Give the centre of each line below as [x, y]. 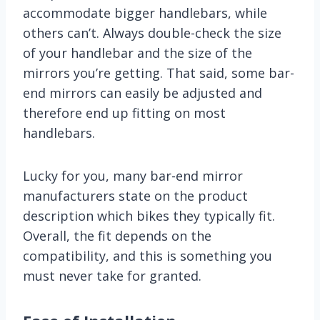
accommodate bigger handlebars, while [145, 12]
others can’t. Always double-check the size [152, 32]
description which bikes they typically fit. [149, 215]
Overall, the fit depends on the [117, 235]
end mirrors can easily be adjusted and [142, 92]
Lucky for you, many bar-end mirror [133, 175]
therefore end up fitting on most [124, 112]
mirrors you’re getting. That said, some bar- [159, 72]
